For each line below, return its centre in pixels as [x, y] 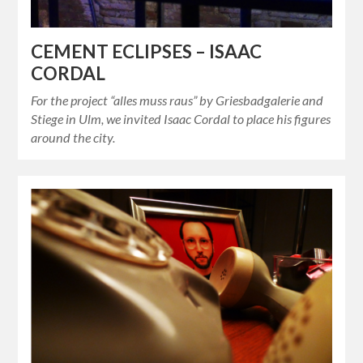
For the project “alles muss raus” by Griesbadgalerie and [177, 100]
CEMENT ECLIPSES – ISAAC [147, 52]
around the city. [73, 138]
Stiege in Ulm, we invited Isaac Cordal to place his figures [181, 119]
